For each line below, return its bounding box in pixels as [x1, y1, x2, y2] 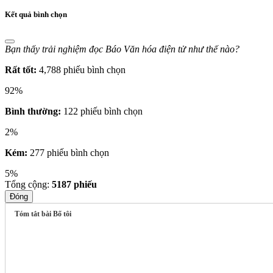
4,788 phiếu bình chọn [39, 65, 126, 76]
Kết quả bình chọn [5, 10, 67, 19]
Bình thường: [5, 106, 61, 117]
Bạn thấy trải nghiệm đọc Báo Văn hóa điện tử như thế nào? [5, 44, 239, 55]
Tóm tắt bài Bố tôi [15, 210, 71, 219]
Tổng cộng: [5, 179, 52, 190]
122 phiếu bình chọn [63, 106, 143, 117]
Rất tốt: [5, 65, 37, 76]
